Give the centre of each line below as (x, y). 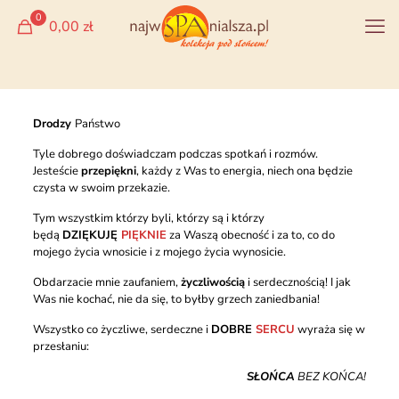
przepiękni (108, 171)
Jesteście (57, 171)
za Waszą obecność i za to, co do (250, 235)
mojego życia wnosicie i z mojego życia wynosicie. (160, 252)
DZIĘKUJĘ (91, 235)
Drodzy (53, 124)
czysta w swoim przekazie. (102, 188)
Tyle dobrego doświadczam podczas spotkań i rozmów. (175, 154)
